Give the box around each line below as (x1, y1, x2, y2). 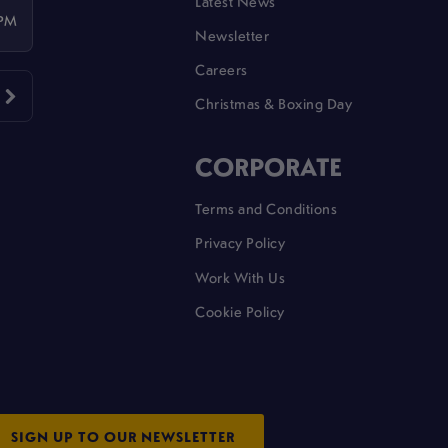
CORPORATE (195, 148, 343, 183)
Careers (195, 58, 248, 79)
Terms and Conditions (195, 198, 338, 219)
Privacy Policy (195, 232, 286, 253)
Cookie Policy (195, 300, 285, 321)
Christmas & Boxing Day (195, 93, 353, 114)
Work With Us (195, 266, 286, 287)
